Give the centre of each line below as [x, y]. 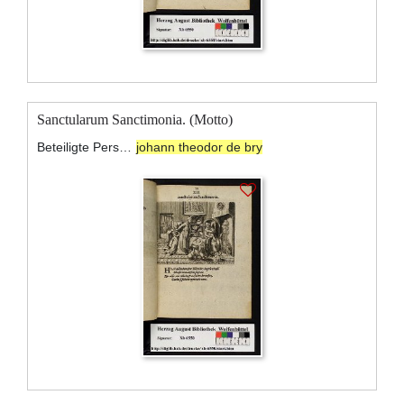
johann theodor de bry [199, 147]
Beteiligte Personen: [126, 147]
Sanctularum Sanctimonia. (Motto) [135, 119]
